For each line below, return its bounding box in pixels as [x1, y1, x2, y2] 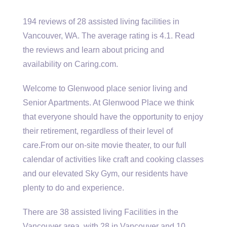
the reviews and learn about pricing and [23, 46, 164, 54]
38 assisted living [60, 208, 122, 216]
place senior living [106, 84, 172, 93]
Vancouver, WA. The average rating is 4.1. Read [23, 31, 195, 40]
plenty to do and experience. [23, 183, 124, 192]
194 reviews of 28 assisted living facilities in [23, 17, 179, 26]
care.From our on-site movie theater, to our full [23, 141, 186, 149]
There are [23, 208, 60, 216]
